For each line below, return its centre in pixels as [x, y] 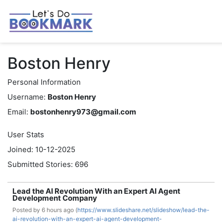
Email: [18, 112]
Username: [27, 97]
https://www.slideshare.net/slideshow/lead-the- [143, 210]
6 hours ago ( [59, 210]
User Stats [26, 135]
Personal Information [44, 82]
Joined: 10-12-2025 [41, 149]
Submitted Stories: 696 [48, 164]
